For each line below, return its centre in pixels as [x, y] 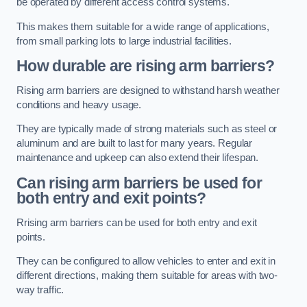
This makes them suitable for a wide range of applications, [143, 26]
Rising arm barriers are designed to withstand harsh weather [148, 90]
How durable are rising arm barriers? [146, 66]
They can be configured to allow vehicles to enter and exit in [146, 261]
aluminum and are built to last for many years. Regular [135, 144]
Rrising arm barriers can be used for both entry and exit [137, 222]
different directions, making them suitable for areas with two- [147, 276]
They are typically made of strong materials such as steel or [147, 129]
